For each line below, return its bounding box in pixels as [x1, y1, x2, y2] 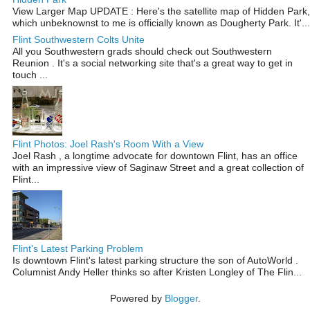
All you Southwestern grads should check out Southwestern [12, 45, 272, 57]
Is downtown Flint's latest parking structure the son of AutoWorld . [12, 255, 298, 266]
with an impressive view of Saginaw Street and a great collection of [12, 161, 304, 173]
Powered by [109, 292, 165, 304]
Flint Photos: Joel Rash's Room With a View [12, 138, 203, 149]
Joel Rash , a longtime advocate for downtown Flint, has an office [12, 149, 298, 161]
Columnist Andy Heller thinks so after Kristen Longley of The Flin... [12, 266, 302, 278]
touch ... [12, 69, 48, 80]
